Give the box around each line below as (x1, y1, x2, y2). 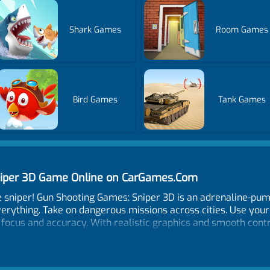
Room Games (216, 24, 269, 36)
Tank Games (218, 93, 266, 105)
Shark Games (69, 24, 122, 36)
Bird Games (73, 93, 118, 105)
